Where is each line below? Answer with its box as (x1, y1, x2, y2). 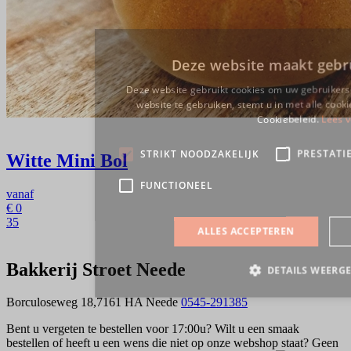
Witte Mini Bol (6, 150, 128, 171)
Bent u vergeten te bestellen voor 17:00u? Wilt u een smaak (6, 322, 299, 336)
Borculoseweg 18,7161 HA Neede (6, 295, 181, 309)
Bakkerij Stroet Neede (6, 259, 186, 280)
